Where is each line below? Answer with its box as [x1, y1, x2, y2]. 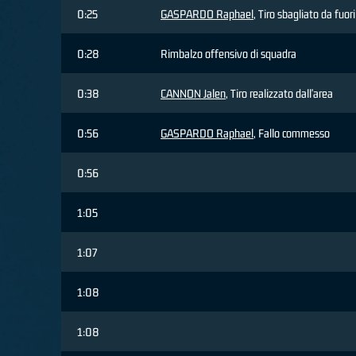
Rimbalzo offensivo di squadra [161, 47, 296, 61]
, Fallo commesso [253, 126, 330, 141]
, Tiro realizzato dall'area [226, 87, 333, 101]
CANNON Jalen [161, 87, 226, 101]
